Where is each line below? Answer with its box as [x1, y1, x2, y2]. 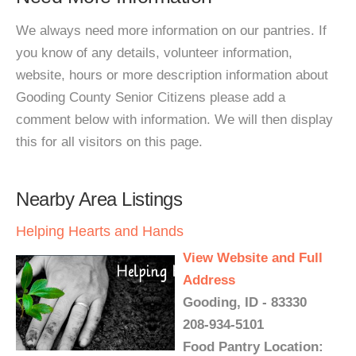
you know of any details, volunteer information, [16, 45, 292, 60]
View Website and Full [183, 250, 323, 265]
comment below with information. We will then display [16, 112, 333, 127]
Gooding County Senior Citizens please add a [16, 90, 285, 105]
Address [183, 273, 235, 288]
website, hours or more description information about [16, 68, 328, 83]
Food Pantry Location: [183, 339, 323, 354]
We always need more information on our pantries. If [16, 23, 327, 38]
